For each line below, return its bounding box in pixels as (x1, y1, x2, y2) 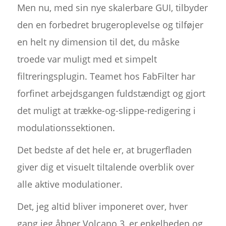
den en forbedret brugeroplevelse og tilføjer (17, 19, 203, 31)
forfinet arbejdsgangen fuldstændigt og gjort (17, 87, 205, 100)
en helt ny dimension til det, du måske (17, 36, 180, 48)
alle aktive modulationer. (17, 178, 123, 191)
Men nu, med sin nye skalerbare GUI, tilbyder (17, 2, 208, 14)
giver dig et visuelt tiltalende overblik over (17, 161, 194, 174)
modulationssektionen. (17, 122, 115, 134)
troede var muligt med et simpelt (17, 53, 157, 66)
